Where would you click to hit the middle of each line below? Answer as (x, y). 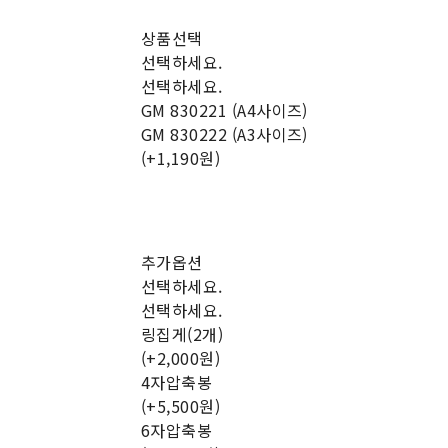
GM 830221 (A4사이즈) (224, 110)
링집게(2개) (182, 334)
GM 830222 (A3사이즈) (224, 134)
